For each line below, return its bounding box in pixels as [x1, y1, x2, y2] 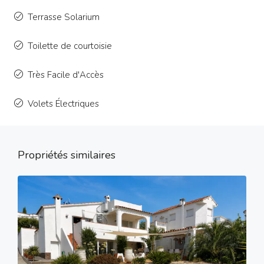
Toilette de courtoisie [28, 40, 112, 52]
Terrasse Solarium [28, 11, 100, 24]
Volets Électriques [28, 98, 99, 110]
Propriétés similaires [18, 148, 115, 163]
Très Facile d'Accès [28, 69, 104, 81]
